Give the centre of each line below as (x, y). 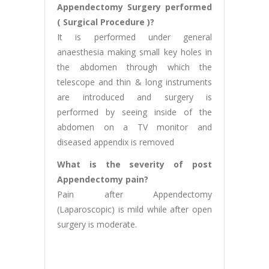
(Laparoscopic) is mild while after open (134, 210)
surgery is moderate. (97, 225)
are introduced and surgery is (134, 97)
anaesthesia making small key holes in (134, 52)
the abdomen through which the (134, 67)
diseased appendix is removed (116, 142)
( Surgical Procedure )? (106, 22)
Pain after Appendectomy (134, 195)
